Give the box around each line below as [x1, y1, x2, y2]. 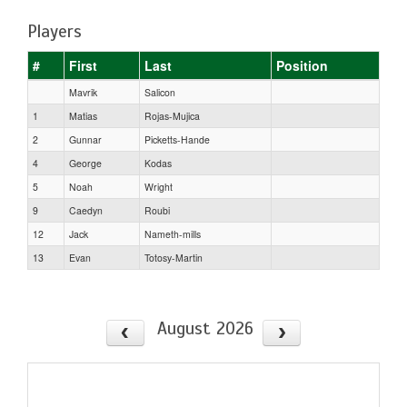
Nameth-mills [144, 226, 201, 241]
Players [27, 20, 82, 43]
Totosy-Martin [144, 250, 203, 264]
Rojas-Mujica [144, 108, 200, 123]
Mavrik [69, 84, 97, 99]
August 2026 [156, 317, 253, 340]
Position [276, 55, 328, 74]
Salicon [144, 84, 175, 99]
